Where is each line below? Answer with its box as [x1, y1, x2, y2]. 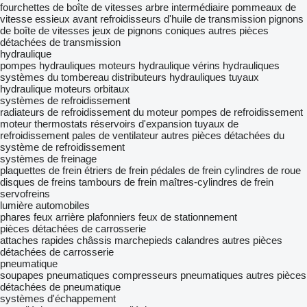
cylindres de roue [224, 164, 301, 176]
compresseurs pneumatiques [112, 269, 243, 281]
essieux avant [35, 13, 97, 25]
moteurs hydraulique [99, 60, 190, 71]
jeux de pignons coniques [93, 25, 206, 36]
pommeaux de [232, 1, 296, 13]
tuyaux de [195, 118, 238, 130]
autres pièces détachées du [161, 130, 284, 141]
